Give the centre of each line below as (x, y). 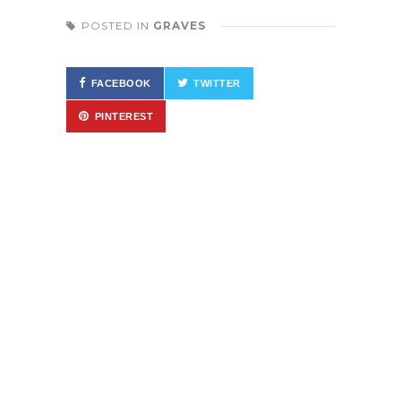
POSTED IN (117, 25)
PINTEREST (124, 116)
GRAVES (179, 25)
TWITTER (217, 83)
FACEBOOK (121, 83)
